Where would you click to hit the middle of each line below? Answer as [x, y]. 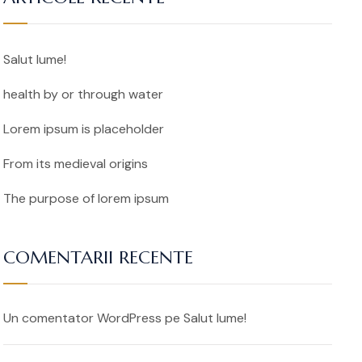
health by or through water [83, 95]
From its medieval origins [75, 164]
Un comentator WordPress [82, 318]
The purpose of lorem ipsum [86, 199]
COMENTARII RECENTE [98, 257]
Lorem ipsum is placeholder [83, 129]
